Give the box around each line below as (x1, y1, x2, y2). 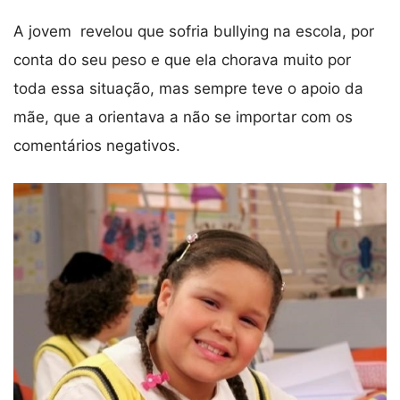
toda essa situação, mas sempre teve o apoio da (13, 79, 363, 98)
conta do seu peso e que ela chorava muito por (13, 51, 351, 70)
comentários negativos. (13, 137, 180, 155)
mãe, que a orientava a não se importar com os (13, 108, 353, 127)
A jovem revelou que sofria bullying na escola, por (13, 22, 374, 41)
